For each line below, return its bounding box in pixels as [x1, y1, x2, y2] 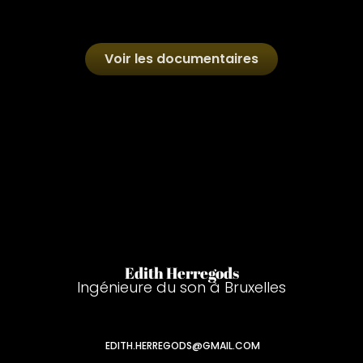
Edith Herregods [124, 262, 239, 283]
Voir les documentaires [105, 49, 258, 68]
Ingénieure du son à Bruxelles [77, 276, 286, 297]
